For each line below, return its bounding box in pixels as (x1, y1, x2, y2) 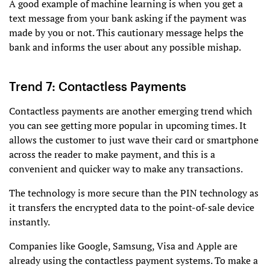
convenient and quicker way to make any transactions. (9, 162, 243, 176)
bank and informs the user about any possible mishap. (9, 40, 241, 54)
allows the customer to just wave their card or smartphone (9, 133, 259, 147)
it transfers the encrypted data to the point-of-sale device (9, 201, 254, 215)
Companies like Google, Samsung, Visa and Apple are (9, 239, 237, 253)
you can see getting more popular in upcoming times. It (9, 119, 246, 133)
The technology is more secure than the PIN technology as (9, 186, 259, 200)
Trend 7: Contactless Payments (9, 79, 186, 94)
